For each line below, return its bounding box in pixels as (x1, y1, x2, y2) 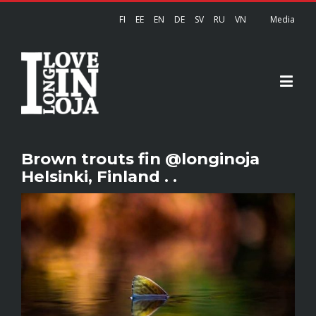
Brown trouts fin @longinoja (21, 149, 260, 169)
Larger (20, 218, 53, 233)
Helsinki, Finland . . (21, 166, 177, 187)
